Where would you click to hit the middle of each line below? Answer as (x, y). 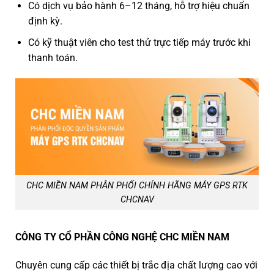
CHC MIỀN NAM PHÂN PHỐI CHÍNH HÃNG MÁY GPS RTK (137, 185)
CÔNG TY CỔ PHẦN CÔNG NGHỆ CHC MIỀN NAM (122, 237)
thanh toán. (53, 57)
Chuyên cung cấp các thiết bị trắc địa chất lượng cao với (136, 265)
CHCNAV (137, 199)
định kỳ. (45, 21)
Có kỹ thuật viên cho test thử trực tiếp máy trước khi (139, 42)
